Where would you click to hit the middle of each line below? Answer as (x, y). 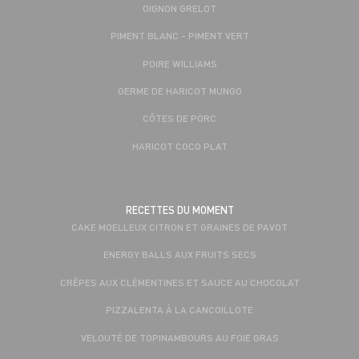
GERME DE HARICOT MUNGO (179, 90)
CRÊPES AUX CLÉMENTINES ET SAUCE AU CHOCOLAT (179, 282)
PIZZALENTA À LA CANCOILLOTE (179, 310)
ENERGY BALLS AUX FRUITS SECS (179, 254)
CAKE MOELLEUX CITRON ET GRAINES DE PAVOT (179, 227)
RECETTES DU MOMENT (179, 210)
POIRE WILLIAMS (179, 63)
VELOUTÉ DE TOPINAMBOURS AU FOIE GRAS (179, 337)
